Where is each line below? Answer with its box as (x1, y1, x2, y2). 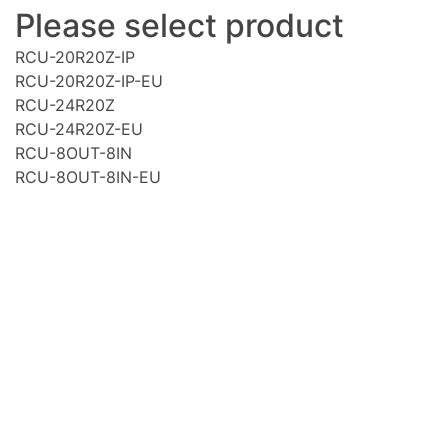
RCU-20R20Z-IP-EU (15, 70, 163, 91)
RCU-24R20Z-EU (15, 118, 143, 139)
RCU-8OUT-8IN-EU (15, 166, 161, 187)
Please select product (15, 5, 344, 45)
